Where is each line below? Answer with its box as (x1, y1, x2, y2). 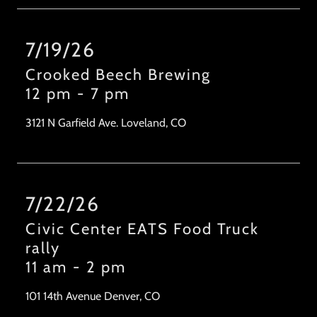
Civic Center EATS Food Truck (25, 219, 259, 239)
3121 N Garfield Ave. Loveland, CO (25, 116, 186, 130)
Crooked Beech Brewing (25, 65, 211, 85)
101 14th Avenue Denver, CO (25, 289, 160, 304)
